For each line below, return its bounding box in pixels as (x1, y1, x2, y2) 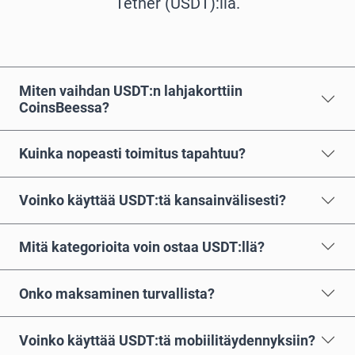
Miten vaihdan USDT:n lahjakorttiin (19, 82, 242, 99)
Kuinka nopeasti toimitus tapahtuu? (19, 145, 246, 162)
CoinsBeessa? (19, 98, 109, 116)
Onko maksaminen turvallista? (19, 284, 215, 302)
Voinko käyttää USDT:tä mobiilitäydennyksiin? (19, 331, 315, 349)
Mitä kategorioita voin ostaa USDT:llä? (19, 238, 265, 255)
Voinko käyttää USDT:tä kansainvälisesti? (19, 192, 286, 209)
